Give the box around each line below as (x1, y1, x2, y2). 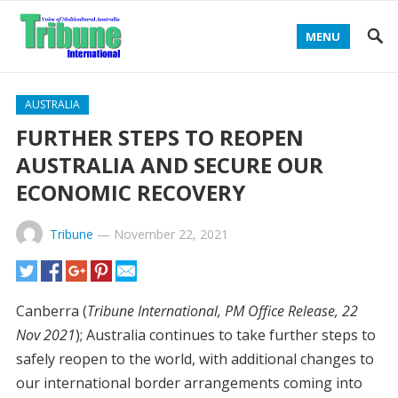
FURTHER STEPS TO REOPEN (15, 123, 304, 152)
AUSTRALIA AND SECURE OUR (15, 150, 323, 179)
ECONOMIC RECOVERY (15, 178, 245, 207)
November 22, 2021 (113, 226, 228, 243)
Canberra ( (15, 301, 87, 321)
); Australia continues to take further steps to (75, 325, 376, 345)
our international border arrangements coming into (15, 373, 362, 393)
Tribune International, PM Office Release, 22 (86, 301, 358, 321)
